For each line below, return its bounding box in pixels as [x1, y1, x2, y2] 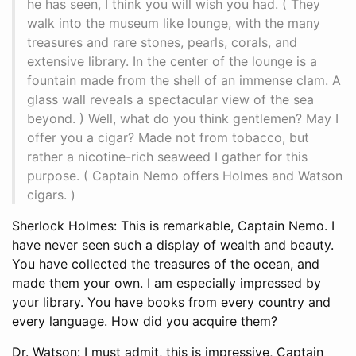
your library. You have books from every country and [12, 293, 331, 310]
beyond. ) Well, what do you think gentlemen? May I [27, 110, 339, 126]
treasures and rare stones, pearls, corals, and [27, 33, 297, 50]
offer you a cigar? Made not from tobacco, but [27, 129, 309, 145]
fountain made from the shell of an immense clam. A [27, 72, 341, 88]
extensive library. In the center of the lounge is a [27, 52, 317, 69]
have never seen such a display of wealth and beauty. [12, 236, 334, 253]
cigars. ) [27, 186, 75, 203]
